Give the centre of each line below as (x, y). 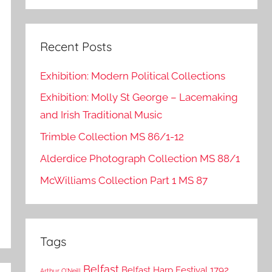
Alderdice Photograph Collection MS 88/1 (140, 158)
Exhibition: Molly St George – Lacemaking (139, 97)
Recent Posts (76, 47)
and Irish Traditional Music (101, 115)
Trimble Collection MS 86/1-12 (112, 137)
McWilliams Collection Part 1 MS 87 (124, 180)
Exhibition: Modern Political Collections (133, 76)
